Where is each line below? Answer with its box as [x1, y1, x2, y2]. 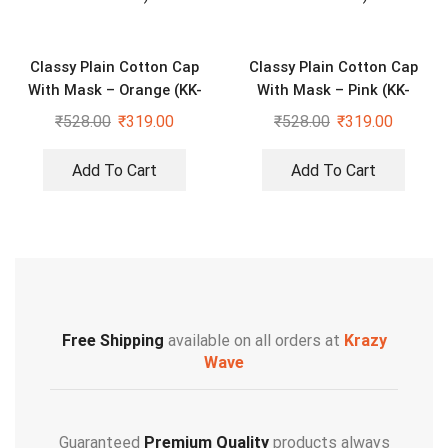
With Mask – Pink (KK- [257, 80, 410, 99]
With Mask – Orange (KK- [27, 80, 202, 99]
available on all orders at [163, 331, 344, 351]
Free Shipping [61, 331, 164, 351]
